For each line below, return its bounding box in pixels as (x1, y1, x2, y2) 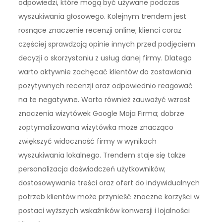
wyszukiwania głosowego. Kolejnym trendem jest (18, 11, 187, 21)
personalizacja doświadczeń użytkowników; (18, 164, 166, 174)
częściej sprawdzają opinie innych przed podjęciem (18, 39, 196, 49)
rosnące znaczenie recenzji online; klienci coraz (18, 25, 182, 35)
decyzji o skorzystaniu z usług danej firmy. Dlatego (18, 53, 192, 63)
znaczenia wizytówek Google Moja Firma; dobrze (18, 108, 185, 118)
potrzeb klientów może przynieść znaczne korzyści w (18, 191, 200, 202)
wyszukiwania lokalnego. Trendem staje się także (18, 150, 186, 160)
